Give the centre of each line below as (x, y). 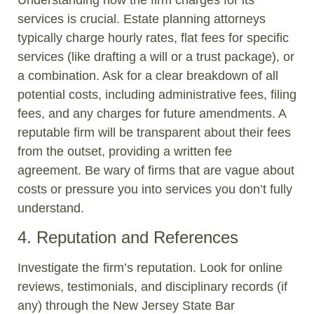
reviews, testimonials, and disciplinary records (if (152, 286)
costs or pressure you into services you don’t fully (155, 189)
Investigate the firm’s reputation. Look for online (150, 267)
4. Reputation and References (128, 237)
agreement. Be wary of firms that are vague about (156, 170)
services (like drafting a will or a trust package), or (156, 56)
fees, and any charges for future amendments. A (152, 113)
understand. (51, 208)
